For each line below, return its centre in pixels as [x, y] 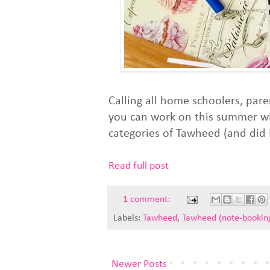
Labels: [128, 218]
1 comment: [148, 200]
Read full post [139, 166]
